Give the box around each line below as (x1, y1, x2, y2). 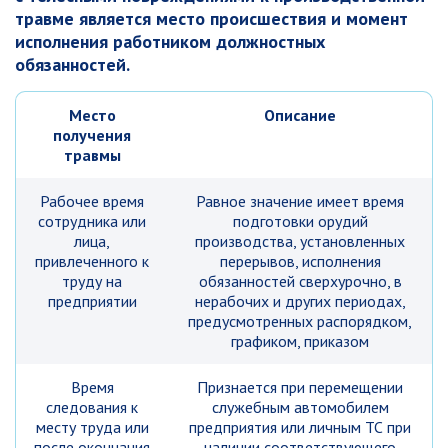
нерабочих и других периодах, (194, 291, 406, 311)
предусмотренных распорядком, (188, 311, 412, 331)
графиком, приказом (231, 331, 369, 351)
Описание (264, 105, 336, 125)
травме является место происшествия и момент (15, 7, 408, 30)
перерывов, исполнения (219, 251, 381, 271)
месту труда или (35, 417, 149, 437)
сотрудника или (38, 211, 146, 231)
